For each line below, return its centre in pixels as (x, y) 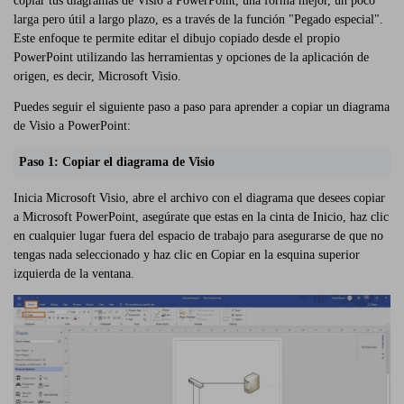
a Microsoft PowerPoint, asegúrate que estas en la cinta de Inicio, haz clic (201, 217)
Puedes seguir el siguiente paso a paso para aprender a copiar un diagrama (202, 106)
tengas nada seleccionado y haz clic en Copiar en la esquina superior (187, 255)
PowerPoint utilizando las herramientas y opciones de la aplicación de (191, 58)
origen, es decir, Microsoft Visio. (97, 77)
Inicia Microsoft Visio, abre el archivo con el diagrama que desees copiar (199, 198)
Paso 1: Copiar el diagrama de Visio (117, 162)
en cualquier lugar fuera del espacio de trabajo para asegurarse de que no (198, 236)
